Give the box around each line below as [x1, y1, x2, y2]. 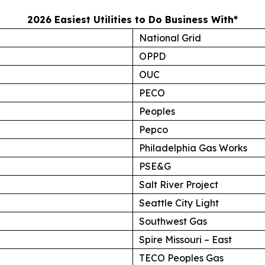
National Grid [139, 31, 201, 44]
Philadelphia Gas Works [139, 141, 247, 154]
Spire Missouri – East [139, 233, 232, 245]
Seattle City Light [139, 196, 219, 209]
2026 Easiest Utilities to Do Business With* [27, 13, 238, 25]
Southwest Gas [139, 215, 207, 227]
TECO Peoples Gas [139, 251, 224, 264]
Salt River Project [139, 178, 218, 190]
